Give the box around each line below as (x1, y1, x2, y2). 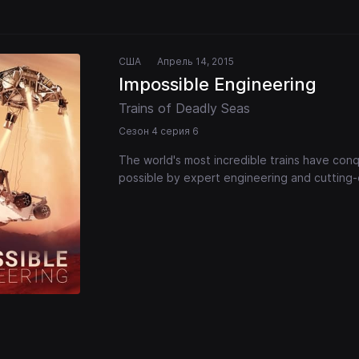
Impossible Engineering (119, 74, 317, 95)
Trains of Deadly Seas (119, 100, 250, 117)
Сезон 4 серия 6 (119, 125, 199, 138)
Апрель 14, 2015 (157, 55, 234, 68)
